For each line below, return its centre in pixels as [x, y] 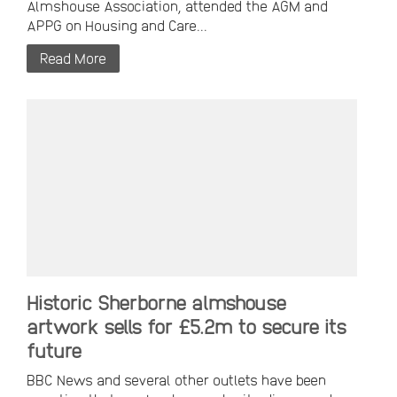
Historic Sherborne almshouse [156, 303]
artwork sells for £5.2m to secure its [187, 327]
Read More [73, 58]
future [54, 350]
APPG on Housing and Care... [117, 26]
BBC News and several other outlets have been [176, 380]
